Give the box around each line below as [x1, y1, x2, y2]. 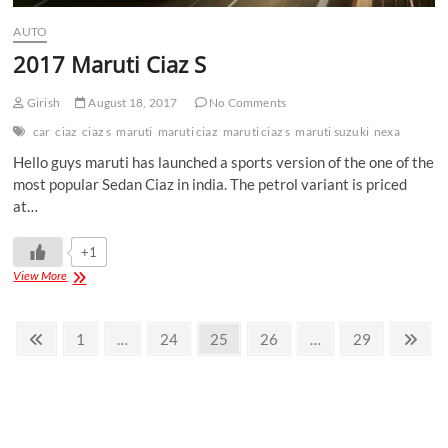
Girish [24, 94, 61, 110]
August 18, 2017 [86, 94, 178, 110]
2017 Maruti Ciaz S [13, 48, 207, 79]
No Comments [206, 94, 287, 110]
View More [13, 267, 68, 283]
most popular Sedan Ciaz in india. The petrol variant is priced [13, 174, 408, 193]
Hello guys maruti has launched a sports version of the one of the [13, 152, 435, 171]
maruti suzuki [295, 123, 370, 139]
